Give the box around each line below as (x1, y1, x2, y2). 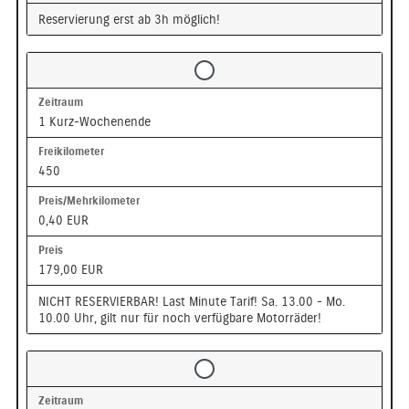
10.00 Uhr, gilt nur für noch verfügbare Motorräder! (37, 309, 321, 325)
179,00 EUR (37, 261, 103, 277)
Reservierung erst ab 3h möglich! (37, 11, 220, 26)
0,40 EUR (37, 212, 89, 227)
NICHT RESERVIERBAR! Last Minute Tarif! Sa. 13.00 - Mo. (37, 293, 345, 309)
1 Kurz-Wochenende (37, 113, 151, 129)
